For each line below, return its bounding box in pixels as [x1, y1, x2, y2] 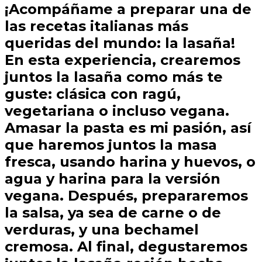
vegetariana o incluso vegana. [5, 102, 229, 120]
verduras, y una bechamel [5, 221, 199, 239]
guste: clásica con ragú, [5, 85, 181, 103]
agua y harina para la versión [5, 170, 220, 188]
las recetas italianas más [5, 18, 188, 35]
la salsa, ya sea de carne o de [5, 204, 221, 222]
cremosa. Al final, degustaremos [5, 238, 247, 256]
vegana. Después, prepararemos [5, 187, 248, 205]
